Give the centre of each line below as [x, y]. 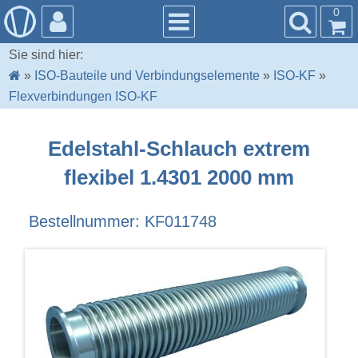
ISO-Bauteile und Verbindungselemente [147, 76]
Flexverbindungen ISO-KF [84, 97]
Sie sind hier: [46, 55]
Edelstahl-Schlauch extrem [179, 148]
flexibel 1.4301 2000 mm [179, 177]
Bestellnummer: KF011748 [122, 222]
